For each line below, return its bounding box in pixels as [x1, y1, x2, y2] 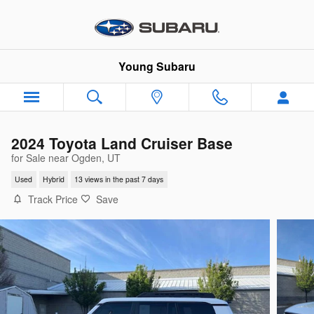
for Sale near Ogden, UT [11, 151, 121, 165]
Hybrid [42, 174, 64, 185]
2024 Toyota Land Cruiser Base [11, 132, 233, 153]
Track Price [28, 191, 78, 206]
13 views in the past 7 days [74, 174, 164, 185]
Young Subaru [118, 58, 196, 74]
